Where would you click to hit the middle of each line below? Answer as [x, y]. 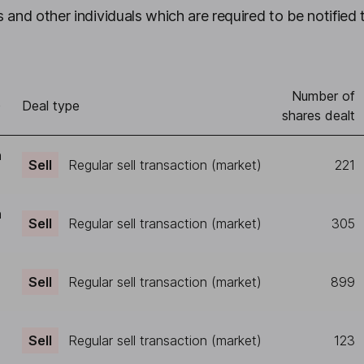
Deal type [51, 106]
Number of [323, 96]
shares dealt [318, 115]
